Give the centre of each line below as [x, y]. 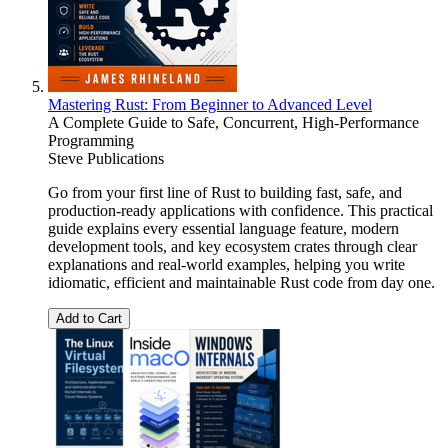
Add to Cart [89, 319]
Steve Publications [106, 159]
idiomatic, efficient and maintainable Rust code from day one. [241, 283]
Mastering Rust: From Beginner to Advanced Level [210, 105]
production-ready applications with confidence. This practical [240, 211]
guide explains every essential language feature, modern [223, 229]
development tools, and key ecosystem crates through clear [232, 247]
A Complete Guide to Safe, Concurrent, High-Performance [233, 123]
